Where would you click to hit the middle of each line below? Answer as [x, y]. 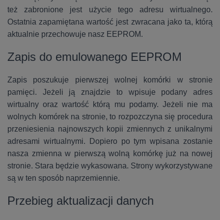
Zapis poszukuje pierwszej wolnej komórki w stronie [110, 80]
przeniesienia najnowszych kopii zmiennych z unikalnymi [110, 129]
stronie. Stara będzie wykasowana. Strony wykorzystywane [110, 166]
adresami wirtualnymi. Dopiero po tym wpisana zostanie [110, 141]
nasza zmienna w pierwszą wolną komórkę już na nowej [110, 153]
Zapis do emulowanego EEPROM [95, 57]
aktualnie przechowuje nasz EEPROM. [75, 34]
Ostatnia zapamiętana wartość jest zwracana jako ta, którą [110, 22]
